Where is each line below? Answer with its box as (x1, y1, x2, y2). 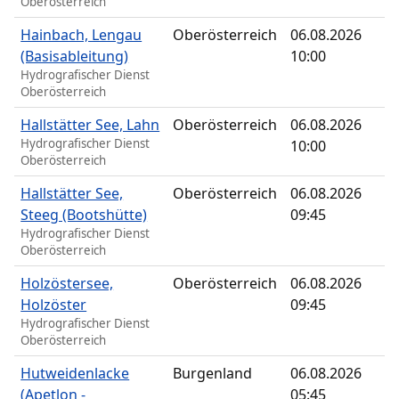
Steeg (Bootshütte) (20, 205, 148, 225)
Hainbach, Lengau (20, 25, 142, 45)
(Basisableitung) (20, 46, 129, 67)
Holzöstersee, (20, 273, 114, 294)
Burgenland (173, 363, 253, 384)
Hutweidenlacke (20, 363, 130, 384)
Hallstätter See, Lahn (20, 115, 160, 135)
